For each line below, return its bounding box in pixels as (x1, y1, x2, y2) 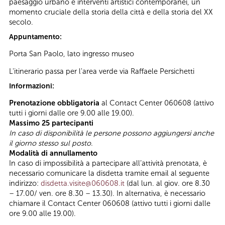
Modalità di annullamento (9, 149, 97, 158)
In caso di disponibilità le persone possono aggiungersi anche (9, 129, 214, 138)
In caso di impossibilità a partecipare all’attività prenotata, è (9, 159, 207, 168)
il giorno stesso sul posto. (9, 139, 95, 148)
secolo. (9, 17, 33, 27)
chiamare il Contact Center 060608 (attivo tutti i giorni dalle (9, 199, 210, 208)
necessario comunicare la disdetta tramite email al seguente (9, 169, 209, 178)
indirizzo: (9, 179, 41, 188)
